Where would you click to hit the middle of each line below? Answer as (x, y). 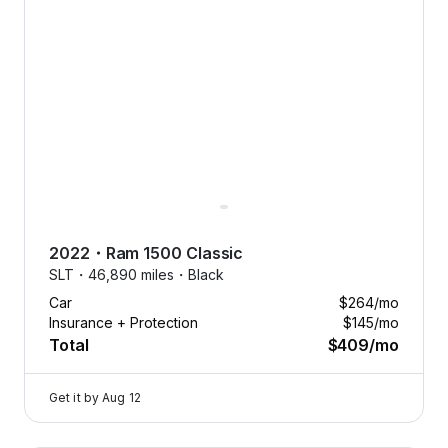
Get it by (74, 397)
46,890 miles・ (138, 274)
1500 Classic (193, 252)
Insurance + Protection (123, 322)
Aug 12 (121, 397)
